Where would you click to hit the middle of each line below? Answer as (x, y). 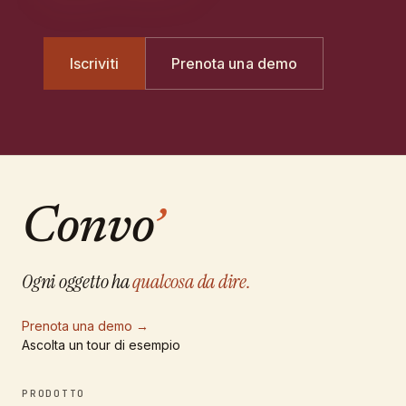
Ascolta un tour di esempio (101, 345)
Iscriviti (94, 64)
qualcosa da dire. (192, 282)
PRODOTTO (54, 394)
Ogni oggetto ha (76, 282)
